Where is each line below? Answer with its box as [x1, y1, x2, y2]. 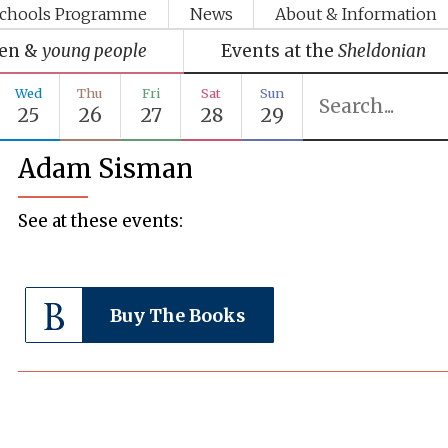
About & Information [275, 4, 438, 25]
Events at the [220, 39, 334, 62]
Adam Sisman [18, 152, 194, 185]
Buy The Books [110, 304, 246, 327]
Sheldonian [337, 39, 426, 62]
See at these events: [18, 209, 184, 232]
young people [41, 39, 147, 62]
